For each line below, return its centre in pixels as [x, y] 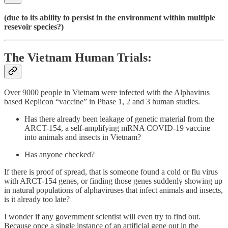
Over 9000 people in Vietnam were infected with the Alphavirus [107, 93]
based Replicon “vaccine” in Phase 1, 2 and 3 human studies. [102, 102]
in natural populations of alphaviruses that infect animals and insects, [113, 190]
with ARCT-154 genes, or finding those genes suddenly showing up [113, 181]
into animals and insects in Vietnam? [83, 137]
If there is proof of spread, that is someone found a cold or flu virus [111, 172]
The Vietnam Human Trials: [78, 57]
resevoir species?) [34, 26]
